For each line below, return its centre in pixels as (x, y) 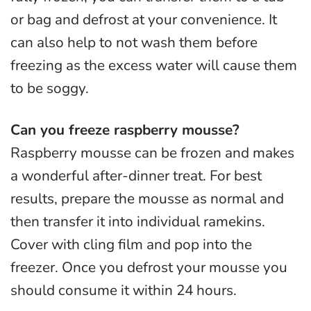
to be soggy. (50, 89)
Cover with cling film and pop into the (131, 245)
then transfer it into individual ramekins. (138, 222)
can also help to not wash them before (134, 43)
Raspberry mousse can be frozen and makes (152, 153)
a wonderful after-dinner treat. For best (136, 176)
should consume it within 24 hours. (124, 291)
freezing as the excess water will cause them (154, 66)
